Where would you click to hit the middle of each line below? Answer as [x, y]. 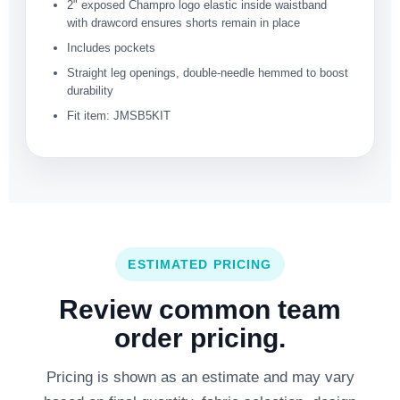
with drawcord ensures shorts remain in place [183, 23]
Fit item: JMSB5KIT [119, 116]
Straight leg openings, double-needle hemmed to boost [208, 73]
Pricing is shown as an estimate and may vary [200, 378]
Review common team [200, 310]
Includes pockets [111, 48]
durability [90, 91]
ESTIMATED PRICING [200, 265]
